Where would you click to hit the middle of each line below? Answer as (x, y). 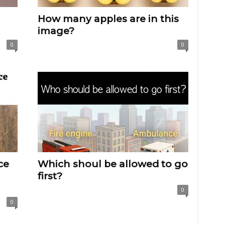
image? (56, 31)
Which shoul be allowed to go (113, 164)
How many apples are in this (108, 19)
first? (50, 176)
